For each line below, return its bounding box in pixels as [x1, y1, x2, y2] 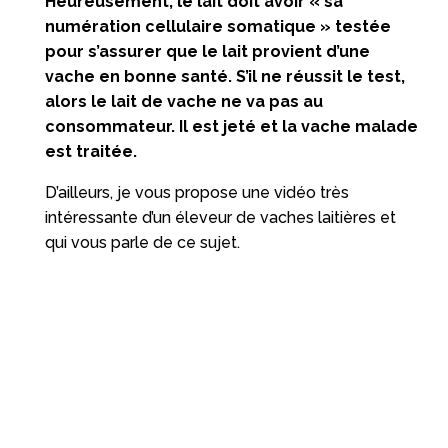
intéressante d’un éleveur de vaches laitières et [44, 207, 396, 227]
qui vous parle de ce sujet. [44, 232, 240, 252]
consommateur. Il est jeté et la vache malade [44, 116, 418, 136]
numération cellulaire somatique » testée [44, 16, 391, 36]
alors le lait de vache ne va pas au [44, 91, 323, 111]
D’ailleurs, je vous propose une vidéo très [44, 182, 349, 202]
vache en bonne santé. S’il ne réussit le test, [44, 66, 405, 86]
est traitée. [44, 141, 137, 161]
